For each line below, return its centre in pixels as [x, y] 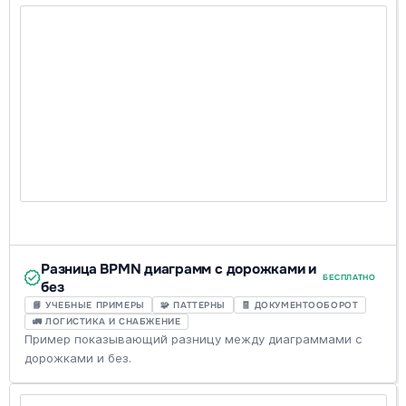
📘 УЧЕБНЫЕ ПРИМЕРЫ [88, 304]
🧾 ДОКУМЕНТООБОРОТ [300, 304]
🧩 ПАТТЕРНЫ [193, 304]
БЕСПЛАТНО [349, 277]
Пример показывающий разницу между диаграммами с [194, 339]
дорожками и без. [78, 358]
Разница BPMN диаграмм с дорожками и [179, 269]
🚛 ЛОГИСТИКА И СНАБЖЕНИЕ [106, 322]
